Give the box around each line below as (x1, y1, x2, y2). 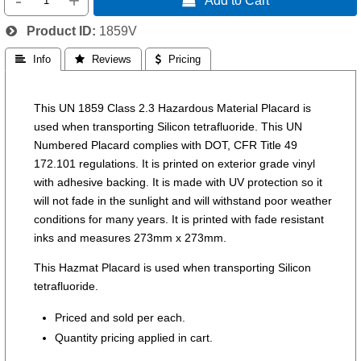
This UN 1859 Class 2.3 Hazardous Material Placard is (34, 101, 312, 114)
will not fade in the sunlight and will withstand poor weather (34, 193, 333, 207)
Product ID (17, 23, 92, 38)
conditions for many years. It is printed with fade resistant (34, 212, 325, 226)
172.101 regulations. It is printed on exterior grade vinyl (34, 156, 316, 170)
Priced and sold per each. (55, 310, 185, 324)
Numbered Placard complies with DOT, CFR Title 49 (34, 138, 298, 151)
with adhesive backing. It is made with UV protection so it (34, 175, 323, 189)
